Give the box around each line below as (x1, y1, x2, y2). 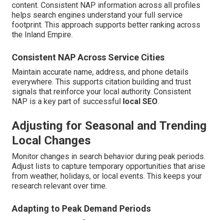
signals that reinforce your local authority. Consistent (12, 87, 191, 97)
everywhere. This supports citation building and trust (12, 77, 191, 87)
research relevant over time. (12, 181, 107, 191)
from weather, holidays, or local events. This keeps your (12, 171, 202, 181)
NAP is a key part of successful (12, 97, 123, 107)
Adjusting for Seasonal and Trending (12, 119, 207, 133)
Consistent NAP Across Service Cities (12, 52, 165, 63)
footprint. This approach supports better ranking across (12, 20, 200, 30)
